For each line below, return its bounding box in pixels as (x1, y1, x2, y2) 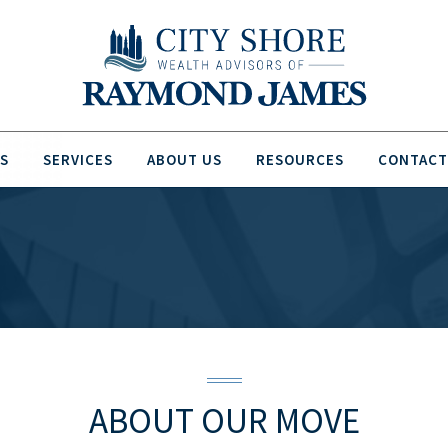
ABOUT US (146, 150, 222, 169)
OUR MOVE (200, 399, 360, 443)
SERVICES (42, 150, 113, 169)
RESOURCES (255, 150, 344, 169)
